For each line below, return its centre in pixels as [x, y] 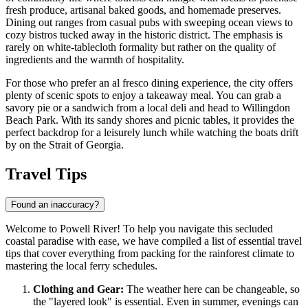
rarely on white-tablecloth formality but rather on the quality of [141, 47]
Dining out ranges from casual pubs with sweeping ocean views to [149, 22]
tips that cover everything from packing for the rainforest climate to [150, 253]
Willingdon [266, 107]
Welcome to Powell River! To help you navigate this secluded [139, 228]
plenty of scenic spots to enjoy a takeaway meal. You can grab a [143, 95]
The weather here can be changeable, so [212, 289]
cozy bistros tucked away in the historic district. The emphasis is [144, 34]
